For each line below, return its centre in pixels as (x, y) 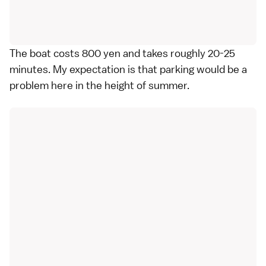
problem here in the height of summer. (99, 85)
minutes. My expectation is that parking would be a (128, 69)
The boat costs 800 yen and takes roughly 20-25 (122, 53)
